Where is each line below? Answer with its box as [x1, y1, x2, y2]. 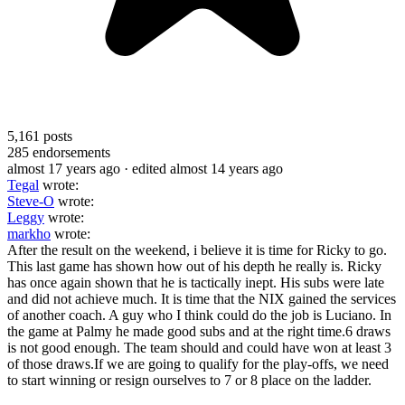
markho [7, 225, 51, 241]
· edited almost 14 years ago [124, 160, 283, 176]
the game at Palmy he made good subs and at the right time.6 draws [7, 323, 391, 339]
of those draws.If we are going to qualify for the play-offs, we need [7, 355, 389, 372]
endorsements [29, 144, 110, 160]
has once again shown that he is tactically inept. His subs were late [7, 274, 384, 290]
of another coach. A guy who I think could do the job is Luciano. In [7, 306, 391, 323]
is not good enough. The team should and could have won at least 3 [7, 339, 391, 355]
